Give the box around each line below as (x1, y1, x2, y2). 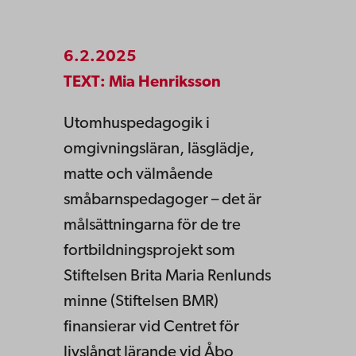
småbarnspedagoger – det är (64, 192, 261, 209)
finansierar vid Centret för (64, 319, 239, 336)
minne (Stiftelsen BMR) (64, 294, 219, 311)
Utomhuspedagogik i (64, 116, 210, 133)
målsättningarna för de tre (64, 218, 241, 234)
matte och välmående (64, 167, 213, 184)
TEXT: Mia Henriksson (64, 75, 221, 91)
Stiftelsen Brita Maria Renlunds (64, 269, 271, 285)
